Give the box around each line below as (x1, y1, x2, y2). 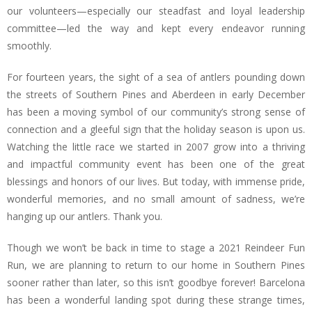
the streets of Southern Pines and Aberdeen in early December (7, 88, 305, 101)
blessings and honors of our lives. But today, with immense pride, (7, 175, 305, 188)
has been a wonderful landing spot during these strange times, (7, 293, 305, 306)
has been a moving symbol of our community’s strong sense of (7, 105, 305, 118)
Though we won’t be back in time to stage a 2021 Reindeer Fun (7, 241, 305, 254)
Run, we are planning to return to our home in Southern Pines (7, 258, 305, 272)
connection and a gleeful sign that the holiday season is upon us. (7, 123, 305, 136)
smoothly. (7, 39, 54, 52)
